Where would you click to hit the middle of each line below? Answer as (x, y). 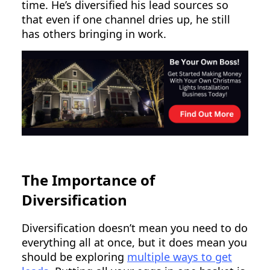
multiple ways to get (180, 257)
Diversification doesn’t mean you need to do (135, 228)
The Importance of (88, 180)
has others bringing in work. (94, 33)
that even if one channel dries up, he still (126, 19)
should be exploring (74, 257)
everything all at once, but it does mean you (134, 243)
